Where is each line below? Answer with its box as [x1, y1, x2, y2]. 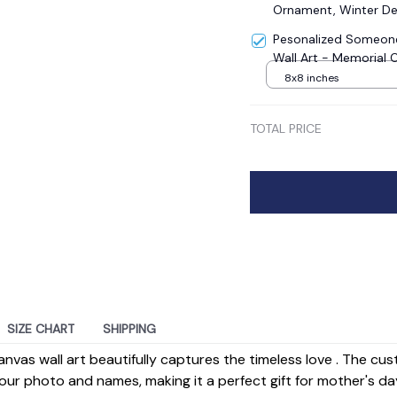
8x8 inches [284, 70, 339, 85]
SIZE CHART [7, 320, 74, 337]
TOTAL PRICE [250, 121, 322, 136]
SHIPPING [103, 320, 156, 337]
